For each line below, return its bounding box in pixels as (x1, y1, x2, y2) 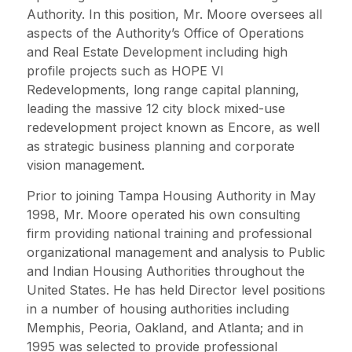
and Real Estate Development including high (27, 44, 288, 60)
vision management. (27, 157, 145, 173)
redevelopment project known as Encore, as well (27, 119, 320, 135)
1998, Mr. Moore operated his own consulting (27, 207, 300, 222)
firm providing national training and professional (27, 225, 312, 241)
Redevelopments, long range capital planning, (27, 82, 299, 97)
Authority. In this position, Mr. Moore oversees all (27, 6, 322, 22)
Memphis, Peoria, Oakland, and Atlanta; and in (27, 320, 303, 335)
